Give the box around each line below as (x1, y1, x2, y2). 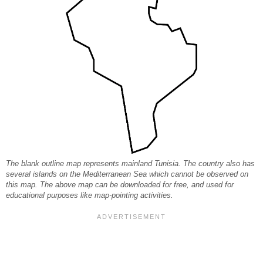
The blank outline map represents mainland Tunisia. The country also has (6, 159, 255, 168)
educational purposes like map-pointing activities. (6, 191, 173, 200)
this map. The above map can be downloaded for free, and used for (6, 180, 234, 189)
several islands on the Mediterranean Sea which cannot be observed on (6, 170, 248, 178)
